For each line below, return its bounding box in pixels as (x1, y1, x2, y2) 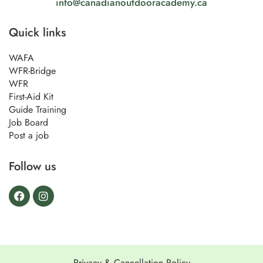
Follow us (9, 158, 56, 176)
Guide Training (9, 103, 66, 117)
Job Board (9, 116, 48, 130)
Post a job (9, 129, 49, 143)
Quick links (9, 24, 66, 42)
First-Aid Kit (9, 90, 53, 104)
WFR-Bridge (9, 64, 56, 78)
